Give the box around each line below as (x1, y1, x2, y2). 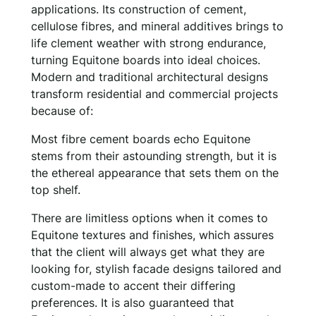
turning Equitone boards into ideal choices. (31, 52, 260, 67)
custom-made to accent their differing (31, 278, 236, 293)
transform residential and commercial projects (31, 86, 278, 101)
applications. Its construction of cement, (31, 1, 246, 16)
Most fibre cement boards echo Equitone (31, 131, 250, 146)
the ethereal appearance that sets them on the (31, 165, 279, 180)
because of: (31, 103, 93, 118)
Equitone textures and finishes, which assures (31, 227, 274, 242)
